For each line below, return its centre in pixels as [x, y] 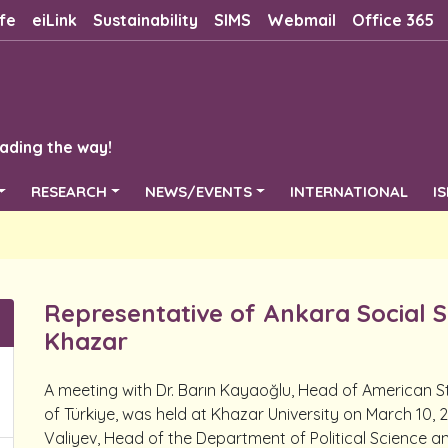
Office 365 [392, 20]
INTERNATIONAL [349, 191]
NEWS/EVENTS [199, 191]
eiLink [54, 20]
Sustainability [145, 20]
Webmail [301, 20]
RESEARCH [69, 191]
